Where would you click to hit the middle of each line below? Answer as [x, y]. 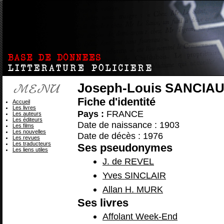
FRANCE [124, 114]
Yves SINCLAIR [134, 175]
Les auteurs [27, 113]
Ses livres [103, 203]
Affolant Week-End [140, 216]
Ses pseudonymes [125, 148]
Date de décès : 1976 [120, 136]
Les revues [26, 137]
